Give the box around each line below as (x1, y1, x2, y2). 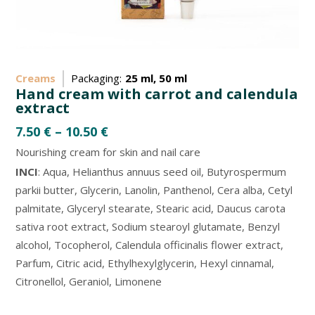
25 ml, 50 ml (125, 70, 188, 85)
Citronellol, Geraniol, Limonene (15, 274, 162, 288)
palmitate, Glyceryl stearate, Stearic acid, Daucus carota (15, 200, 286, 215)
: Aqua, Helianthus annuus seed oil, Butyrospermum (38, 164, 287, 179)
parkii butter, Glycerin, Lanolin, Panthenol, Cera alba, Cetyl (15, 182, 293, 197)
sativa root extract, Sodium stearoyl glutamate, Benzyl (15, 219, 281, 233)
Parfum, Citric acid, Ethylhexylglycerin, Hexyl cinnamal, (15, 255, 275, 270)
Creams (15, 70, 56, 85)
